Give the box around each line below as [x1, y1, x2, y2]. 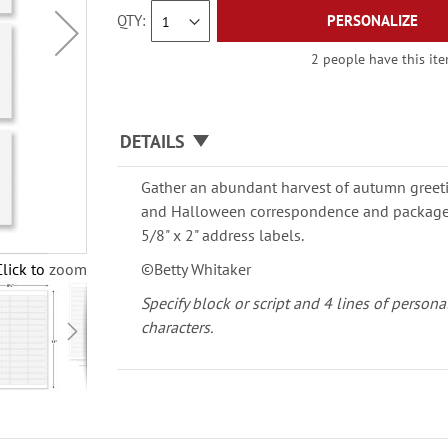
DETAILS [120, 130, 186, 153]
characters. [141, 317, 214, 337]
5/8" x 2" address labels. [141, 225, 305, 245]
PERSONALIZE [327, 11, 419, 30]
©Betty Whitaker [141, 259, 252, 279]
